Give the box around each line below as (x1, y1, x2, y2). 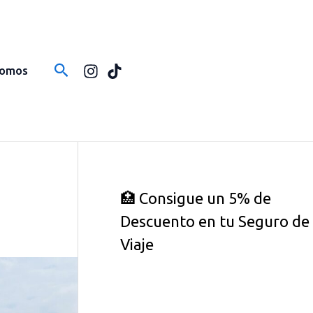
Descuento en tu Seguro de (120, 212, 310, 230)
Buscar (53, 59, 101, 77)
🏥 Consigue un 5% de (120, 189, 271, 207)
